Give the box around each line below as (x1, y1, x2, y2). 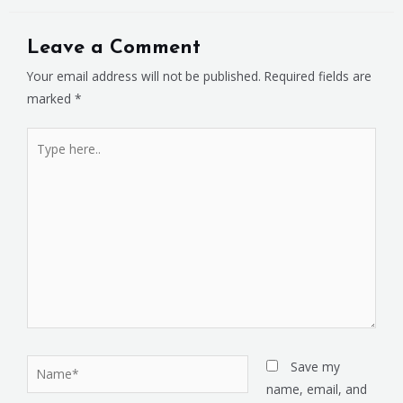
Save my (290, 358, 340, 376)
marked (27, 89, 75, 107)
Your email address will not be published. (27, 67, 261, 85)
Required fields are (264, 67, 372, 85)
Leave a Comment (27, 38, 201, 58)
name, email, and (265, 381, 367, 399)
